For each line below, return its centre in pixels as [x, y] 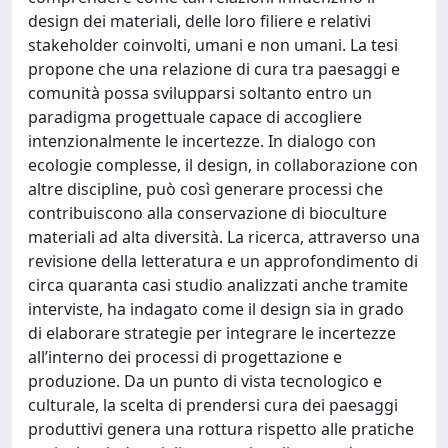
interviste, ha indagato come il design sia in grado [216, 309]
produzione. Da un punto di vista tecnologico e [205, 381]
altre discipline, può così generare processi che [205, 189]
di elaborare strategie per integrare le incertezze [212, 333]
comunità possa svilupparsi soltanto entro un [200, 93]
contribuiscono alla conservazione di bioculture [207, 213]
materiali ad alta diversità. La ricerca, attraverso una [224, 237]
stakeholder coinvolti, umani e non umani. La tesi [213, 45]
